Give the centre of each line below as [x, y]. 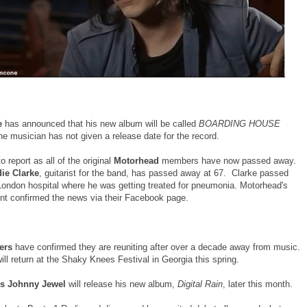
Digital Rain [200, 284]
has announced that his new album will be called [102, 123]
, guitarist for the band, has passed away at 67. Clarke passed [164, 173]
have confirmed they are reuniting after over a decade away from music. [158, 247]
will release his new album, [123, 284]
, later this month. [258, 284]
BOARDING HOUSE [240, 123]
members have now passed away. [228, 160]
